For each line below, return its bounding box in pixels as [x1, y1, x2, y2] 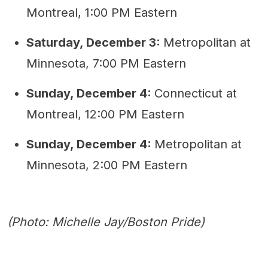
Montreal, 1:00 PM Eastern [26, 5, 177, 20]
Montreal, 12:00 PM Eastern [26, 107, 184, 122]
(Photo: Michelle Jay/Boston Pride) [7, 215, 205, 230]
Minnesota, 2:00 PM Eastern [26, 158, 187, 173]
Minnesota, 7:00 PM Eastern [26, 56, 186, 71]
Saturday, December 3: [26, 35, 163, 50]
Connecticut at [154, 86, 237, 101]
